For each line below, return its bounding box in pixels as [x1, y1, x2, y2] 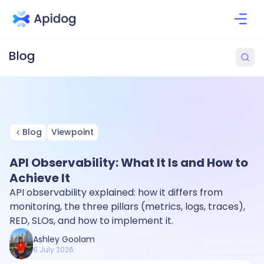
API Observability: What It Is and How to [9, 154, 248, 171]
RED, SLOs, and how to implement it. [9, 214, 173, 227]
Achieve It [9, 170, 70, 186]
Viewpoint [51, 126, 94, 138]
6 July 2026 [33, 244, 74, 255]
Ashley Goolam [33, 233, 95, 245]
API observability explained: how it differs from [9, 186, 223, 199]
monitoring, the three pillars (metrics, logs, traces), [9, 200, 245, 213]
